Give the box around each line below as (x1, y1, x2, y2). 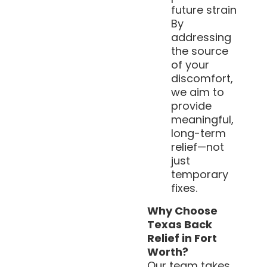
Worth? (147, 244, 189, 259)
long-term (171, 126, 226, 141)
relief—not (171, 139, 225, 155)
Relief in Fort (147, 230, 218, 246)
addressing (171, 30, 232, 45)
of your (171, 57, 210, 73)
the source (171, 44, 229, 59)
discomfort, (171, 71, 234, 86)
